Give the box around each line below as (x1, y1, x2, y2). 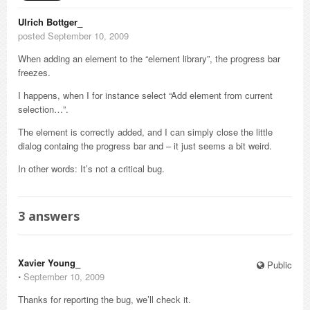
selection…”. (18, 102, 69, 116)
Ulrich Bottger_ (18, 15, 82, 28)
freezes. (18, 66, 51, 79)
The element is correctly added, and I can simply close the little (18, 125, 273, 138)
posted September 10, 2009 (18, 29, 129, 42)
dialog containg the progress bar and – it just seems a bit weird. (18, 139, 272, 152)
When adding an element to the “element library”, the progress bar (18, 52, 280, 65)
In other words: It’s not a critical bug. (18, 162, 165, 175)
